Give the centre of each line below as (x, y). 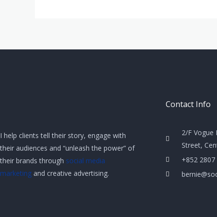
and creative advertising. (70, 173)
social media (85, 160)
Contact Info (188, 104)
